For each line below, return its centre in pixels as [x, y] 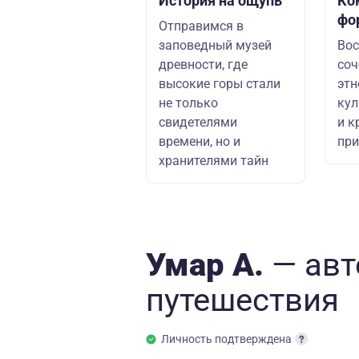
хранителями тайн [214, 161]
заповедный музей [215, 45]
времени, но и [200, 141]
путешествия [242, 300]
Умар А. [209, 265]
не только [188, 103]
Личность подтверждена [226, 339]
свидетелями [198, 122]
